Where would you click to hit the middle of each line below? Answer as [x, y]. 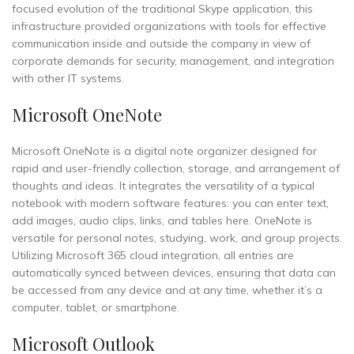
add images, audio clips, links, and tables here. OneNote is [162, 220]
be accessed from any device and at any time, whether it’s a [167, 290]
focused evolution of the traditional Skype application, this [162, 9]
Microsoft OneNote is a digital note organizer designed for [164, 151]
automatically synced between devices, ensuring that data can [174, 273]
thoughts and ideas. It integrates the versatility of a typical [163, 186]
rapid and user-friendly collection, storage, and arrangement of [176, 168]
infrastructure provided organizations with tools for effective [169, 26]
